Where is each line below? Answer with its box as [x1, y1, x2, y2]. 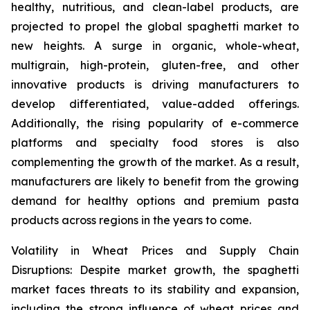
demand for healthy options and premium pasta [11, 194, 299, 208]
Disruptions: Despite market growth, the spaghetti [11, 263, 299, 277]
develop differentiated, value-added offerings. [11, 97, 299, 111]
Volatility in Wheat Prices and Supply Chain [11, 244, 299, 258]
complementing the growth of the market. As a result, [11, 155, 299, 170]
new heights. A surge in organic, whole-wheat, [11, 39, 299, 53]
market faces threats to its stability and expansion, [11, 282, 299, 297]
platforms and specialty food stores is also [11, 136, 299, 150]
